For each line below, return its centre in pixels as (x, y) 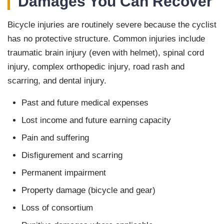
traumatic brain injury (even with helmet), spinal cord (106, 53)
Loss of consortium (57, 208)
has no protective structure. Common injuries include (106, 39)
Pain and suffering (55, 138)
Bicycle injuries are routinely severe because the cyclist (112, 25)
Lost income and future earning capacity (96, 120)
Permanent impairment (64, 173)
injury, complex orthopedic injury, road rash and (96, 67)
